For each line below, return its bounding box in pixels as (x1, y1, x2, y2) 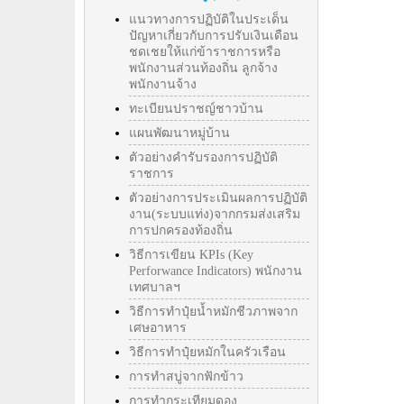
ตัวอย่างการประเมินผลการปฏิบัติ (129, 191, 308, 205)
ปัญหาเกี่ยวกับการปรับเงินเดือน (129, 29, 298, 42)
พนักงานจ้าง (129, 78, 197, 91)
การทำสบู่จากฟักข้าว (129, 370, 243, 383)
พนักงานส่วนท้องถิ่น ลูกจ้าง (129, 61, 278, 75)
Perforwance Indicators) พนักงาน (129, 264, 302, 278)
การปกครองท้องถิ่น (129, 224, 233, 237)
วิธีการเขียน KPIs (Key (129, 248, 253, 262)
